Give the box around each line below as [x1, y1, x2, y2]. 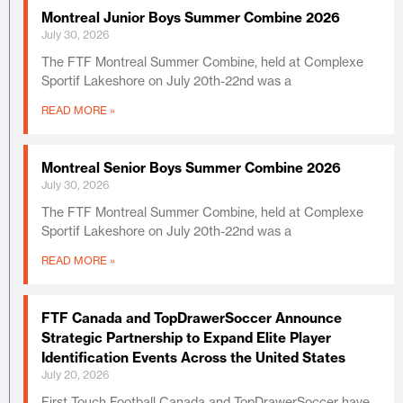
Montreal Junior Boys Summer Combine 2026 [41, 8, 340, 26]
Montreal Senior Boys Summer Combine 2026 [41, 158, 341, 176]
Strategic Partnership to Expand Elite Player [41, 328, 331, 346]
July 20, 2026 [41, 367, 110, 381]
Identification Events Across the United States [41, 348, 345, 366]
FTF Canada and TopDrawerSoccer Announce [41, 309, 342, 327]
